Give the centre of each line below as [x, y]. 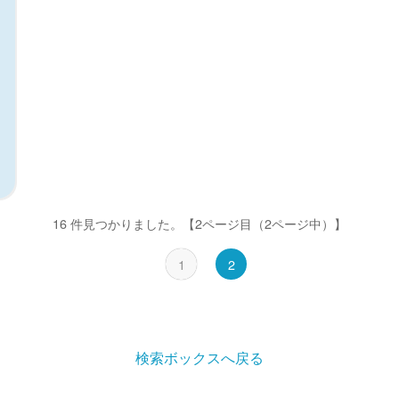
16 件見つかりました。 [118, 223]
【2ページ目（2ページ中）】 [265, 223]
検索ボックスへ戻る [199, 357]
